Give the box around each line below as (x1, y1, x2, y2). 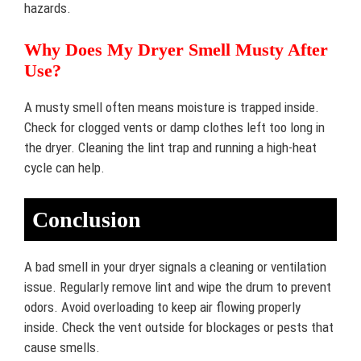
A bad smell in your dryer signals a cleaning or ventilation (24, 259, 326, 275)
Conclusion (32, 207, 141, 232)
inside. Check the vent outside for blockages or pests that (24, 319, 334, 335)
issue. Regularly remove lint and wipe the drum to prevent (24, 279, 331, 295)
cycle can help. (24, 159, 105, 176)
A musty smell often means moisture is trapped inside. (24, 98, 319, 115)
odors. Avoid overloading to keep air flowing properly (24, 299, 301, 315)
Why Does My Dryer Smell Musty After (24, 39, 328, 60)
